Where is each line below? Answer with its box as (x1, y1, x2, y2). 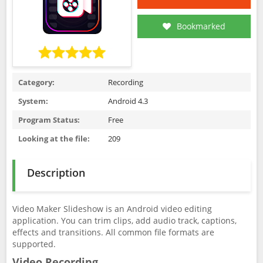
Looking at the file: (18, 133, 90, 144)
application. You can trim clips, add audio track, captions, (12, 215, 237, 226)
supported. (12, 238, 56, 249)
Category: (18, 77, 55, 87)
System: (18, 96, 48, 106)
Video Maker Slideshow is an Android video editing (12, 203, 212, 214)
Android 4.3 (108, 96, 148, 106)
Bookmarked (177, 21, 225, 32)
